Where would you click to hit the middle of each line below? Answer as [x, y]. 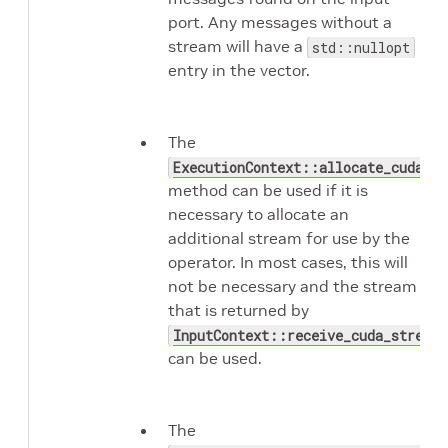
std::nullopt [361, 47]
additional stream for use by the [289, 238]
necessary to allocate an [258, 214]
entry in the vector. [239, 70]
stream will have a [237, 46]
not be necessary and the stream [292, 286]
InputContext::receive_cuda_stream [306, 335]
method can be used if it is [268, 190]
